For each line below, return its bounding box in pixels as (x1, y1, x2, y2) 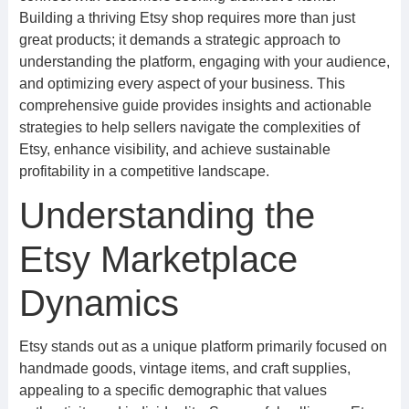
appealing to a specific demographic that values (18, 383, 327, 398)
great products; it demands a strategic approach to (18, 32, 341, 47)
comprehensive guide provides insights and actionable (18, 98, 372, 113)
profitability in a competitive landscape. (18, 163, 269, 179)
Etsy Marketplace (18, 239, 298, 279)
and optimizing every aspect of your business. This (18, 76, 345, 91)
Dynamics (18, 283, 179, 323)
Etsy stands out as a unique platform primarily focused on (18, 339, 387, 354)
